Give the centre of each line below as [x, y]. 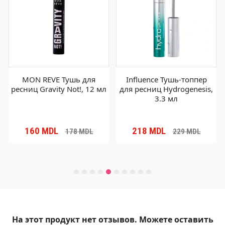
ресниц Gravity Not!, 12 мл [59, 89]
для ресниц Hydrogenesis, [166, 89]
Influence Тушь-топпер [166, 80]
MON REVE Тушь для [59, 80]
